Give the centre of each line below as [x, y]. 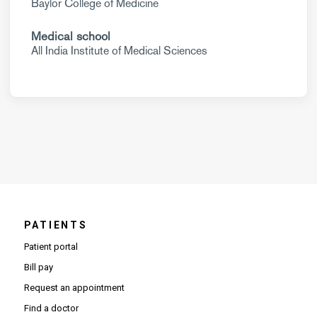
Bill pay [38, 267]
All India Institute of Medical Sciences [119, 51]
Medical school [71, 36]
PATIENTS [56, 225]
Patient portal [51, 247]
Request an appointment [74, 288]
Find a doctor [51, 308]
